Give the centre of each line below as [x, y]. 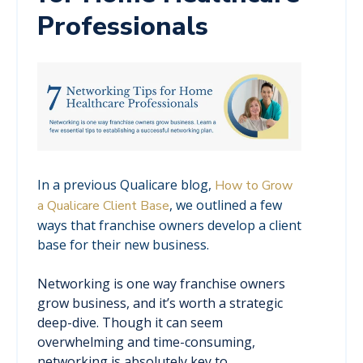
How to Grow [254, 186]
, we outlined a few [226, 205]
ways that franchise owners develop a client [169, 226]
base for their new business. [123, 245]
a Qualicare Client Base [103, 206]
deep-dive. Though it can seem [130, 323]
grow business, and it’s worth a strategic [160, 303]
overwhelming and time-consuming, [146, 342]
